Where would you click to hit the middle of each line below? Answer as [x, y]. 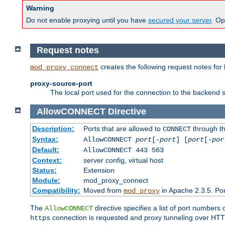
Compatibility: [56, 191]
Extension [99, 171]
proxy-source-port [61, 83]
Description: [53, 129]
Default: [45, 150]
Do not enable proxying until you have [87, 20]
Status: [44, 171]
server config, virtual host [123, 160]
